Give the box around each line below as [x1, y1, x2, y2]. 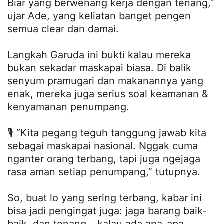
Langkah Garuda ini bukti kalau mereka [7, 48, 191, 61]
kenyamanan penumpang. [7, 100, 129, 113]
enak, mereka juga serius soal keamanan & [7, 87, 208, 100]
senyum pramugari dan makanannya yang [7, 74, 203, 87]
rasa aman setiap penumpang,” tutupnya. [7, 165, 200, 178]
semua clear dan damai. [7, 22, 119, 35]
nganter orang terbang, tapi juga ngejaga [7, 152, 200, 165]
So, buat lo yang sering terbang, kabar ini [7, 191, 202, 204]
